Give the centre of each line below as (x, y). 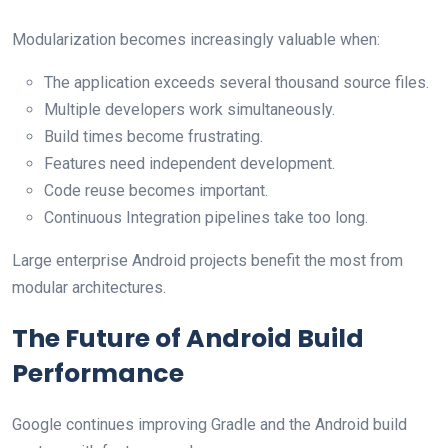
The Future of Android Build (188, 338)
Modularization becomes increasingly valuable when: (196, 39)
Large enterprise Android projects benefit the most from (207, 260)
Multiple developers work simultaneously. (189, 109)
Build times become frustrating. (153, 136)
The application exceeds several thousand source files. (236, 82)
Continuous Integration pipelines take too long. (206, 217)
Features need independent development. (189, 163)
